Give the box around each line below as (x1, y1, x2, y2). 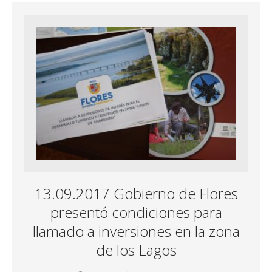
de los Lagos (95, 239, 177, 260)
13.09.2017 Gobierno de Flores (34, 183, 238, 203)
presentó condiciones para (50, 202, 222, 222)
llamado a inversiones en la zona (32, 220, 240, 241)
